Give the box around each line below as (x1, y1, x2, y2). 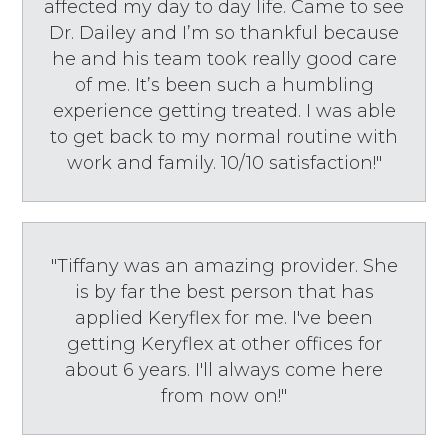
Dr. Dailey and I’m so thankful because (49, 21, 399, 44)
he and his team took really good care (51, 47, 397, 70)
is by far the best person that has (74, 280, 374, 303)
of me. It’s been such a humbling (74, 73, 374, 96)
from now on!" (161, 384, 287, 407)
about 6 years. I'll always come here (65, 358, 383, 381)
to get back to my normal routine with (50, 125, 398, 148)
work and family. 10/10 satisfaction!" (66, 151, 382, 174)
